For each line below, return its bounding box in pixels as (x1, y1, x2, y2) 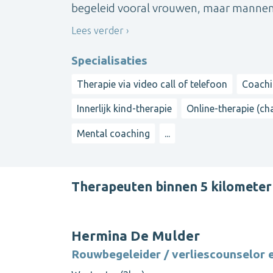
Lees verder (71, 25, 124, 37)
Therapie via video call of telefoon (77, 78, 227, 90)
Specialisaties (71, 53, 147, 67)
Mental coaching (77, 127, 150, 139)
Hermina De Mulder (71, 227, 200, 243)
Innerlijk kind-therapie (77, 103, 172, 115)
